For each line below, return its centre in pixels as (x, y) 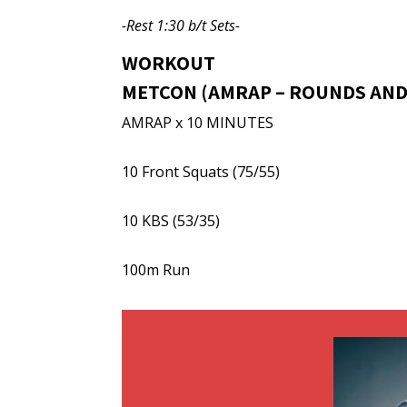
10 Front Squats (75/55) (201, 172)
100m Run (156, 270)
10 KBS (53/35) (171, 221)
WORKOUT (169, 63)
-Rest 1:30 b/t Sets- (181, 25)
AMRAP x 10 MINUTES (198, 123)
